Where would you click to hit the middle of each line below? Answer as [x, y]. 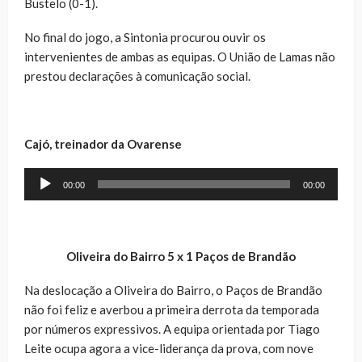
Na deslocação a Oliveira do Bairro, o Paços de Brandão [173, 290]
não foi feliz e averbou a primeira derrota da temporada [172, 309]
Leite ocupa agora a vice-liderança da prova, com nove [169, 348]
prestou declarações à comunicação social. [137, 76]
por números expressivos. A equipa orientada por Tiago [172, 328]
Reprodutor [55, 177]
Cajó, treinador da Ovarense [103, 143]
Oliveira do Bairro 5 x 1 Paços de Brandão [181, 256]
